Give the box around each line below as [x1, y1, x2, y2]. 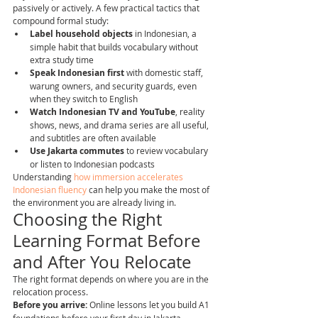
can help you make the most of [87, 184, 212, 195]
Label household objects [30, 28, 133, 40]
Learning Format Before [13, 229, 204, 252]
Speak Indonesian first [30, 67, 124, 79]
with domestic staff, [124, 67, 205, 78]
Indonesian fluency [13, 184, 87, 195]
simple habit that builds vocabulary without [30, 41, 200, 53]
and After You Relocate [13, 251, 191, 273]
